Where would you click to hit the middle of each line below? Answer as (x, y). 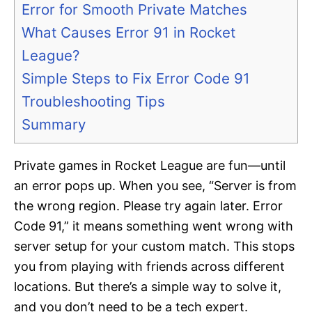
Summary (54, 125)
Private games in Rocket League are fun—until (150, 166)
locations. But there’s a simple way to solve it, (148, 287)
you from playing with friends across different (149, 267)
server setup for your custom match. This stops (154, 247)
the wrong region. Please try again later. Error (148, 206)
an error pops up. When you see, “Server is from (155, 186)
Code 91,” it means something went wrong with (154, 226)
